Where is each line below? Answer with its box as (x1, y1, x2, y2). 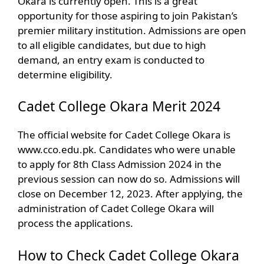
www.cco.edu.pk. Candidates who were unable (18, 143, 236, 157)
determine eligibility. (18, 67, 113, 81)
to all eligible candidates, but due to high (18, 38, 206, 52)
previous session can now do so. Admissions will (18, 172, 240, 186)
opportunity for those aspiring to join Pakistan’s (18, 8, 237, 22)
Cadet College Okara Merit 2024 (18, 97, 220, 116)
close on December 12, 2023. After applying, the (18, 187, 243, 201)
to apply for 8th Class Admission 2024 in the (18, 157, 222, 171)
